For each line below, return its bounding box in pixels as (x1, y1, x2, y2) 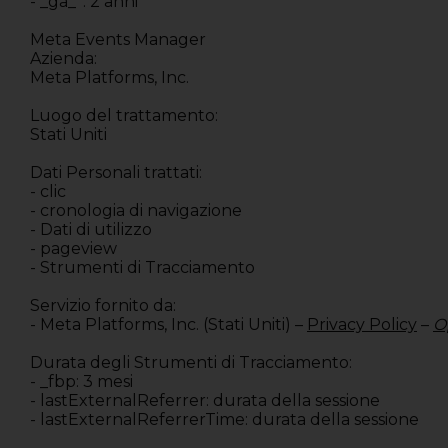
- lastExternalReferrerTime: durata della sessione (30, 410, 419, 430)
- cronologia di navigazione (30, 201, 242, 221)
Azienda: (30, 49, 101, 69)
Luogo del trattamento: (30, 106, 222, 126)
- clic (30, 182, 66, 202)
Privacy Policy (307, 315, 417, 335)
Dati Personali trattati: (30, 163, 202, 183)
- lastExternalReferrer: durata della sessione (30, 391, 380, 411)
